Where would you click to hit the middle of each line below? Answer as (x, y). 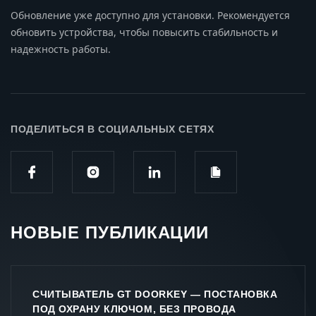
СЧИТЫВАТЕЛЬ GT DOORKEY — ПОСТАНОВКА (155, 294)
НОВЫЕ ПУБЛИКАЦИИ (110, 232)
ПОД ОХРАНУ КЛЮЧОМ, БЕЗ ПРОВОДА (134, 309)
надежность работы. (61, 49)
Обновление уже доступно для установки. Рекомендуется (150, 15)
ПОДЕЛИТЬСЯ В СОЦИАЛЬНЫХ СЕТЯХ (113, 129)
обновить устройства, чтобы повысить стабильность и (144, 32)
